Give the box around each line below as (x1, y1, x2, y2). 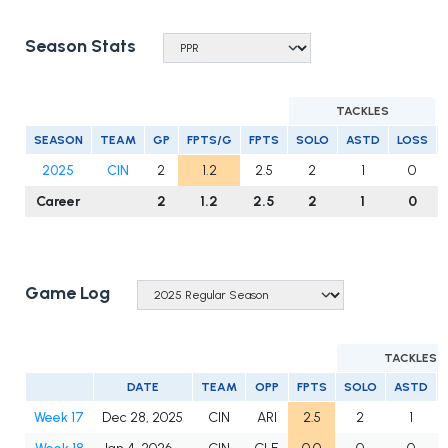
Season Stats (25, 35, 136, 58)
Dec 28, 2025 (102, 409, 183, 427)
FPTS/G (187, 133, 232, 148)
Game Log (25, 282, 110, 305)
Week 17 (34, 409, 84, 427)
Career (35, 193, 81, 211)
